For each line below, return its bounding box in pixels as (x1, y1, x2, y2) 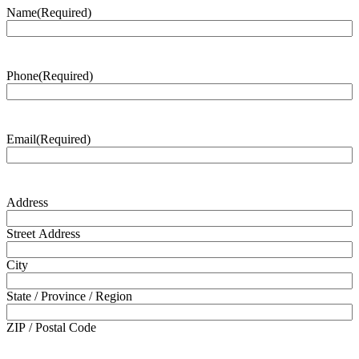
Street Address (6, 226, 80, 240)
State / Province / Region (6, 288, 132, 303)
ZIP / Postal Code (6, 320, 96, 334)
